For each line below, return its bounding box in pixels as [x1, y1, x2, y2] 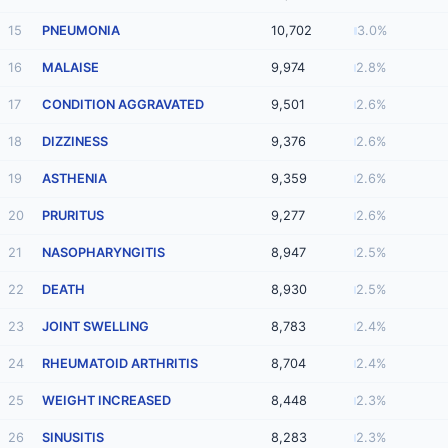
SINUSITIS [42, 430, 104, 446]
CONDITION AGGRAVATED [42, 97, 204, 113]
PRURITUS [42, 208, 104, 224]
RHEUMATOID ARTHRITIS [42, 356, 198, 372]
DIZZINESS [42, 134, 108, 150]
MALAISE [42, 60, 99, 76]
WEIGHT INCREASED [42, 393, 171, 409]
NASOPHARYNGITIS [42, 245, 165, 261]
